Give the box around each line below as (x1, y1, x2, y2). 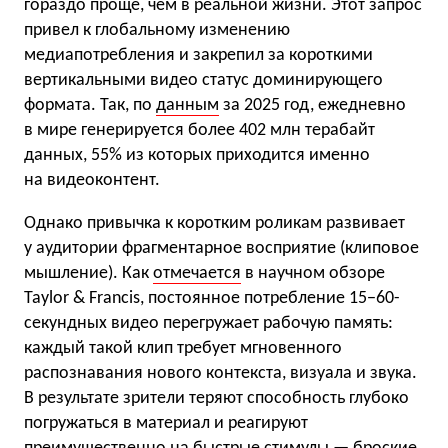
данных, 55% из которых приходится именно (24, 146, 370, 166)
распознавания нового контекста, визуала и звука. (24, 364, 417, 384)
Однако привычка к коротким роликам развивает (24, 214, 405, 234)
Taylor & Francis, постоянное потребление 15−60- (24, 289, 400, 309)
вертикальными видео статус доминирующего (24, 71, 383, 91)
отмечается (153, 264, 241, 284)
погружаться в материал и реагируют (24, 414, 308, 434)
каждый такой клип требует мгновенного (24, 339, 342, 359)
